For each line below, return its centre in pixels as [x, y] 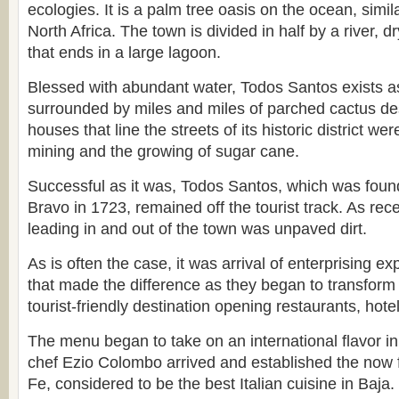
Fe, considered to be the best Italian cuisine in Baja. [211, 384]
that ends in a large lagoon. [124, 53]
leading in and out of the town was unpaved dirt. [197, 229]
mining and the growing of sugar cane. [163, 151]
